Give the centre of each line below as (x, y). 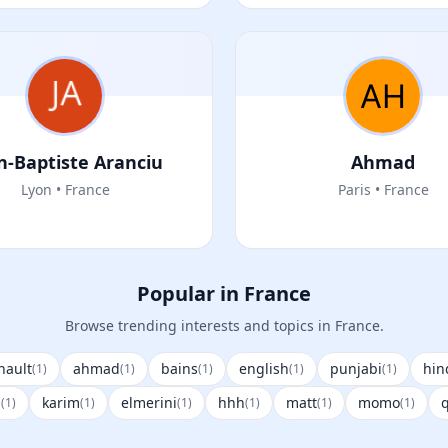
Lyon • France (65, 189)
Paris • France (383, 189)
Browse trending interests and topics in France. (224, 325)
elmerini (149, 402)
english (264, 368)
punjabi (356, 368)
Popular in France (224, 293)
